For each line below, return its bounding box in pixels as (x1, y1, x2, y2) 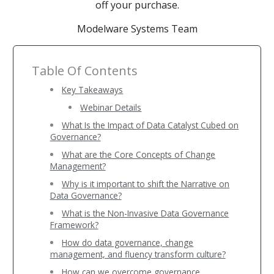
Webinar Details (80, 101, 142, 113)
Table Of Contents (31, 62, 138, 79)
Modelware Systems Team (76, 21, 198, 35)
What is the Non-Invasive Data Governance (62, 207, 229, 219)
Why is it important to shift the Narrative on (62, 177, 230, 190)
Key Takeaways (62, 83, 124, 95)
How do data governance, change (62, 236, 194, 248)
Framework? (50, 218, 98, 231)
